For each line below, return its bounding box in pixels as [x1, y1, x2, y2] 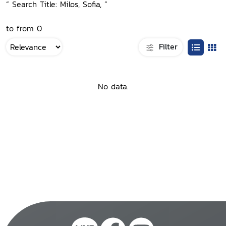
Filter [156, 40, 178, 52]
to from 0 [6, 22, 42, 34]
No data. [97, 80, 129, 93]
